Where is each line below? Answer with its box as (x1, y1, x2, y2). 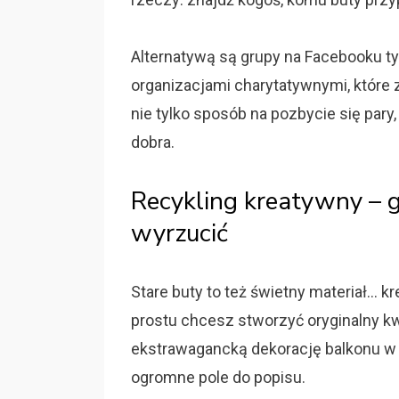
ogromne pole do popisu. (131, 368, 305, 387)
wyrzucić (131, 216, 228, 250)
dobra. (131, 133, 175, 151)
